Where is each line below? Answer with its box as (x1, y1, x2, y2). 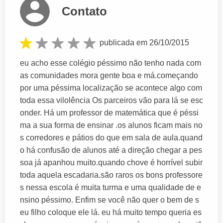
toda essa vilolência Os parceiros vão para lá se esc (20, 96, 203, 105)
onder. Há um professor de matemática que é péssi (20, 109, 199, 117)
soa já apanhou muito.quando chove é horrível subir (20, 158, 203, 167)
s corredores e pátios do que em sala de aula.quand (20, 133, 203, 142)
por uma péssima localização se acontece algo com (20, 84, 202, 93)
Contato (62, 4, 107, 18)
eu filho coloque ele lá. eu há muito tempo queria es (20, 208, 202, 217)
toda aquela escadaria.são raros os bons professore (20, 171, 203, 180)
